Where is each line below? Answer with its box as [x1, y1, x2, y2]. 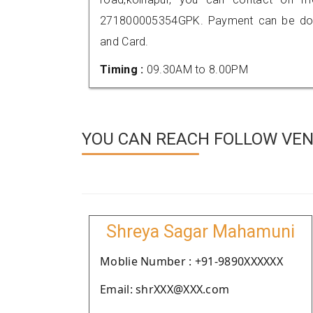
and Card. [100, 35, 149, 48]
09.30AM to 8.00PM [146, 63, 248, 76]
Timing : [100, 63, 147, 76]
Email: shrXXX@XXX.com [100, 282, 230, 297]
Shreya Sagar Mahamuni [106, 221, 295, 242]
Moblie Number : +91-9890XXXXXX [100, 254, 283, 269]
